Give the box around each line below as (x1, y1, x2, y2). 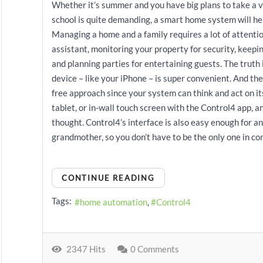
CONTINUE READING (62, 173, 155, 183)
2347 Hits (63, 244, 106, 254)
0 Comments (130, 244, 179, 254)
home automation (80, 196, 147, 207)
